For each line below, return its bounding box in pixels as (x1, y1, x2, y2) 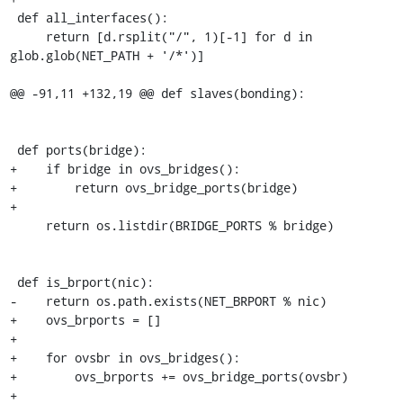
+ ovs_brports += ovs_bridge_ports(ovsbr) (9, 367, 348, 385)
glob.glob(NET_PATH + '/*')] (9, 46, 204, 64)
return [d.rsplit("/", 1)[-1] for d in (9, 27, 46, 45)
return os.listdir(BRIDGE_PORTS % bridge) (9, 216, 46, 234)
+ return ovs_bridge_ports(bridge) (9, 178, 298, 196)
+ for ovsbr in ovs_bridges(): (9, 348, 240, 366)
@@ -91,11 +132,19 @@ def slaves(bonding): (9, 84, 305, 102)
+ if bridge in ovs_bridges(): (9, 159, 240, 177)
